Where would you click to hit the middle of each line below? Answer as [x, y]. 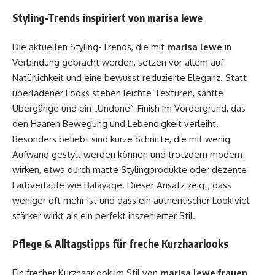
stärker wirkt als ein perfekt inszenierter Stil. [104, 215]
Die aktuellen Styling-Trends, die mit [90, 47]
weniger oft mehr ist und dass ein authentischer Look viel [131, 200]
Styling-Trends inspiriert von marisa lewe [107, 18]
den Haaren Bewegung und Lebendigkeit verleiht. [115, 123]
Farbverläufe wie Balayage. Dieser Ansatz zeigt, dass [122, 185]
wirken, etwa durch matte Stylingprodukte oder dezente [130, 169]
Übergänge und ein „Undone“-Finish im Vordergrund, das [129, 108]
